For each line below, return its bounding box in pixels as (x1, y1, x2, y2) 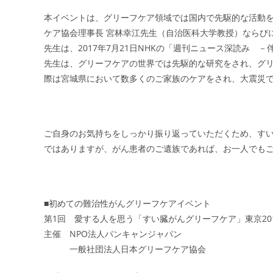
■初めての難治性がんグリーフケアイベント (44, 197, 211, 209)
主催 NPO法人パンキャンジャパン (44, 228, 182, 239)
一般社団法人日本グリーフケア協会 (44, 243, 206, 255)
